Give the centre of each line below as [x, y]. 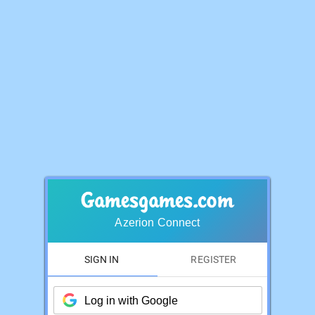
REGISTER [214, 260]
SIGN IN [101, 260]
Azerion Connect [157, 223]
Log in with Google [131, 300]
